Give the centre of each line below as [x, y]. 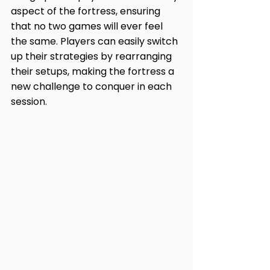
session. [29, 101]
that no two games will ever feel [88, 26]
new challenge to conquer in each [93, 86]
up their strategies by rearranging [93, 56]
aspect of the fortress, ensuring [87, 11]
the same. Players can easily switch [96, 41]
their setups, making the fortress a [94, 71]
